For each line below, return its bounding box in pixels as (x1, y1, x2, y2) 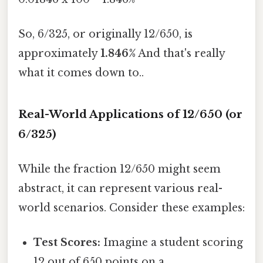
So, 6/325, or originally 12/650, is (18, 27, 193, 41)
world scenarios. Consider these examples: (18, 201, 245, 214)
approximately (18, 46, 100, 60)
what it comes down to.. (18, 66, 144, 79)
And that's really (136, 46, 225, 60)
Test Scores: (33, 236, 101, 249)
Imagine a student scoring (100, 236, 244, 249)
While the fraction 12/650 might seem (18, 162, 221, 176)
